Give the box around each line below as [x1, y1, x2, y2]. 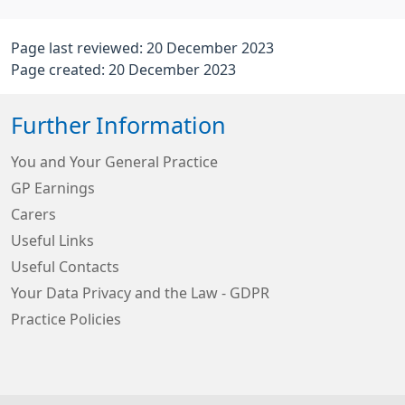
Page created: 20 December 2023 [11, 62, 236, 77]
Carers [11, 207, 56, 221]
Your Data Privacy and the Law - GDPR [11, 286, 269, 300]
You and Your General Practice [11, 155, 218, 169]
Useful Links [11, 233, 94, 248]
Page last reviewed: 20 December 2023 [11, 41, 274, 55]
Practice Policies [11, 312, 121, 326]
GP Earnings [11, 181, 95, 195]
